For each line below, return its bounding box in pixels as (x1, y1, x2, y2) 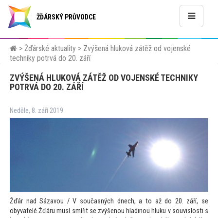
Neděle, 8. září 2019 (10, 107, 63, 115)
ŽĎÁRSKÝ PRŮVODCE (36, 13, 96, 21)
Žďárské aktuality (24, 44, 76, 53)
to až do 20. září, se (145, 197, 209, 206)
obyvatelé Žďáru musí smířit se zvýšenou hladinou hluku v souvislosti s (10, 207, 208, 216)
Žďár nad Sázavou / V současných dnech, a (10, 197, 145, 206)
